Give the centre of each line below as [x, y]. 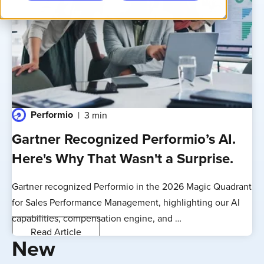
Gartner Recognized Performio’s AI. [124, 139]
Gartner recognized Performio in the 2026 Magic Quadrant [132, 187]
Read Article [56, 231]
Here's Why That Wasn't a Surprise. [123, 159]
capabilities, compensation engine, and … [97, 218]
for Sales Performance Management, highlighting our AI [126, 202]
